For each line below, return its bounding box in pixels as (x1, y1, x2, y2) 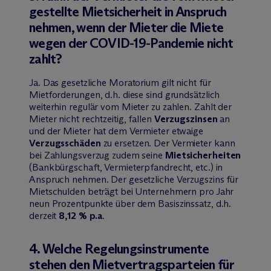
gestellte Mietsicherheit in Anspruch (29, 3, 227, 20)
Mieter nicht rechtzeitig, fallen (29, 113, 154, 125)
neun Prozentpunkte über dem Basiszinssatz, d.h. (29, 197, 232, 209)
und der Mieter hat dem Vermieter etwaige (29, 125, 203, 137)
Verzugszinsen (154, 113, 218, 125)
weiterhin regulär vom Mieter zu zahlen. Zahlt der (29, 100, 232, 113)
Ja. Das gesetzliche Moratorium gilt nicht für (29, 76, 211, 88)
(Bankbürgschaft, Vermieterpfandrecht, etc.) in (29, 161, 223, 173)
